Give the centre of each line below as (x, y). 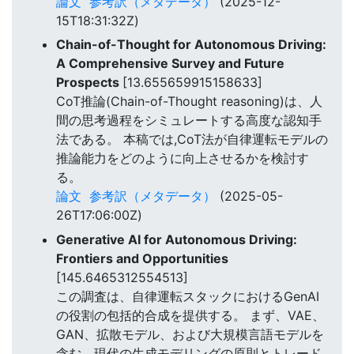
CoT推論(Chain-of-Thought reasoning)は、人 (189, 102)
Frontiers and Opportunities (142, 258)
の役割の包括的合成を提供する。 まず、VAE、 (190, 315)
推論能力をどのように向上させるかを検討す (183, 158)
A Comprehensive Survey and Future (170, 64)
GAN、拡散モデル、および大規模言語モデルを (190, 334)
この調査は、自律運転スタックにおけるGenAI (188, 296)
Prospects (89, 83)
